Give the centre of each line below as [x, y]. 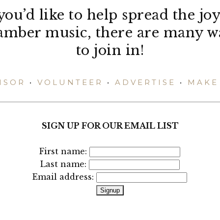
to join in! [110, 50]
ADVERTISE [145, 82]
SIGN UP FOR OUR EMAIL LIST [110, 126]
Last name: [64, 164]
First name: [65, 151]
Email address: [65, 177]
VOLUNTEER [70, 82]
